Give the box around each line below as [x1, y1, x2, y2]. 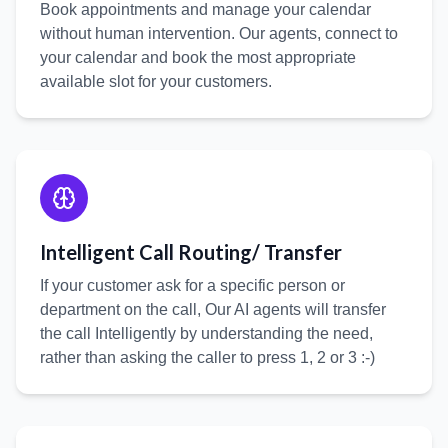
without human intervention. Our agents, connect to [40, 25, 398, 42]
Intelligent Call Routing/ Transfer [40, 240, 342, 264]
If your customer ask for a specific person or [40, 277, 345, 294]
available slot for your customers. [40, 73, 272, 90]
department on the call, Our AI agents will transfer [40, 301, 386, 318]
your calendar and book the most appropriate [40, 49, 356, 66]
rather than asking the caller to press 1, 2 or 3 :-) [40, 349, 375, 366]
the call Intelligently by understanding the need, [40, 325, 373, 342]
